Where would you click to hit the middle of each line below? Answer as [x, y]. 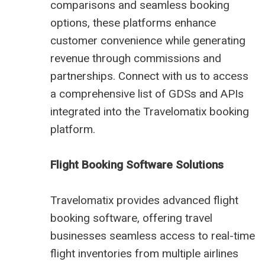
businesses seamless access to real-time [153, 236]
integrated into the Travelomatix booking [150, 112]
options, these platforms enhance [133, 23]
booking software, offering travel [131, 218]
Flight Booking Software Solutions [137, 165]
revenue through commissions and [136, 59]
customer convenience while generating [148, 41]
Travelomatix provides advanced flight [144, 201]
